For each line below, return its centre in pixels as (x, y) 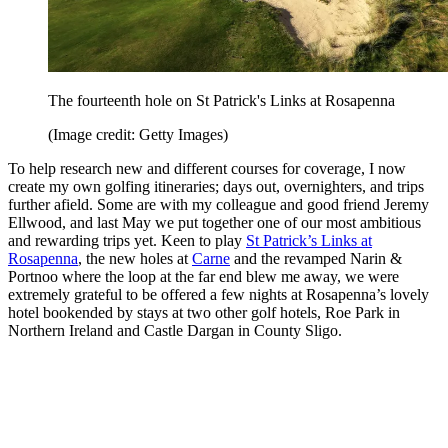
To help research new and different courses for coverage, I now (207, 169)
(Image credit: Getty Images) (138, 135)
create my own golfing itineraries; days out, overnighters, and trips (216, 187)
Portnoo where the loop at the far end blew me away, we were (203, 277)
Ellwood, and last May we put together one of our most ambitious (214, 223)
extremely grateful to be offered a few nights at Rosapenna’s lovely (218, 295)
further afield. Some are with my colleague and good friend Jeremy (218, 205)
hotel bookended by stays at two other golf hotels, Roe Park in (204, 313)
